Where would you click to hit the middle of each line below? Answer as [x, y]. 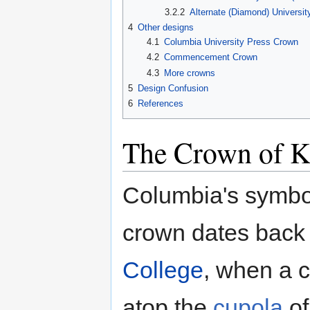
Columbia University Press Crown [231, 42]
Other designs [166, 28]
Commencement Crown [210, 57]
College [163, 270]
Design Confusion [173, 89]
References [161, 104]
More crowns [189, 73]
